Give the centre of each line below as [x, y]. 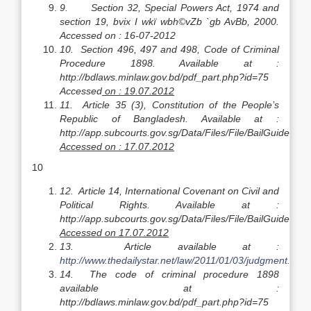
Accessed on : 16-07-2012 [118, 35]
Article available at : [202, 246]
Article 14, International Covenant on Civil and [179, 191]
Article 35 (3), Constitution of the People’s [181, 105]
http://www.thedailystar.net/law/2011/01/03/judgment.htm [183, 260]
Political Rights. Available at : [169, 205]
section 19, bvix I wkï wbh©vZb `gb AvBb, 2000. [169, 22]
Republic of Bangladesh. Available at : [169, 119]
